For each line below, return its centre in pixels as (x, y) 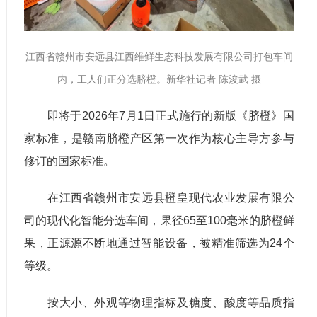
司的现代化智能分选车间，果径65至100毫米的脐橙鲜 (159, 220)
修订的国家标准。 (70, 161)
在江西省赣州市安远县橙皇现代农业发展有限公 (159, 197)
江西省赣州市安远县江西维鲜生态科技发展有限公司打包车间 (159, 56)
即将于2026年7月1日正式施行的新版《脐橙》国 (159, 115)
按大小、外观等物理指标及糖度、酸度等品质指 (159, 302)
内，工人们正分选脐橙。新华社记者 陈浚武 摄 (159, 79)
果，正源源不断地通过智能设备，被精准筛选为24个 (159, 243)
